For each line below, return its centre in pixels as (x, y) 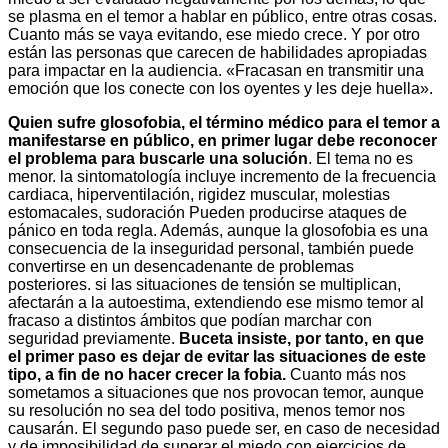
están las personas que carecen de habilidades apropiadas (217, 53)
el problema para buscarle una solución (158, 159)
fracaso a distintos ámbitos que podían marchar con (190, 321)
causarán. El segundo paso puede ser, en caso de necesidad (224, 429)
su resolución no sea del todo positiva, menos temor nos (206, 411)
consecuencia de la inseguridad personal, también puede (211, 249)
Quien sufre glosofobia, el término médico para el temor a (224, 123)
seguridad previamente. (93, 339)
